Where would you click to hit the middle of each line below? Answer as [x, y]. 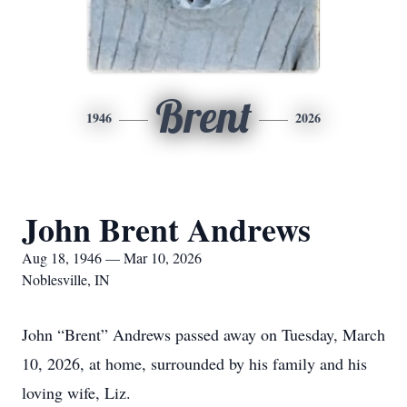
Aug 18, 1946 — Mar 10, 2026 [112, 258]
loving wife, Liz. [76, 392]
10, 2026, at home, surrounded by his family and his [194, 363]
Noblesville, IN [66, 279]
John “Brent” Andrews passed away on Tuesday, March [203, 334]
